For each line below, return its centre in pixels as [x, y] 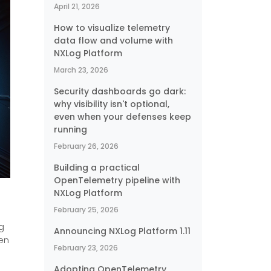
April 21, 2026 [77, 6]
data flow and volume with [113, 41]
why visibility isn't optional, [112, 104]
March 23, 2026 [81, 70]
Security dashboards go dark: [120, 91]
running [70, 129]
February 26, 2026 [86, 146]
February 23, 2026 [86, 248]
